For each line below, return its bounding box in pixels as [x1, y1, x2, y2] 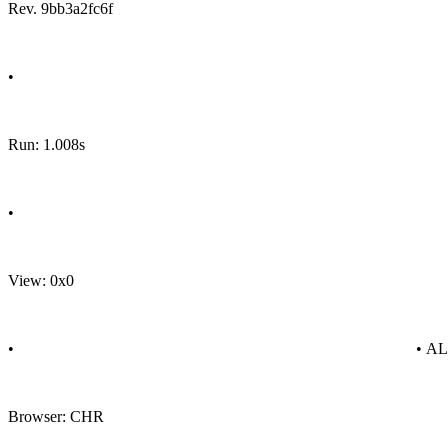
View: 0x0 [8, 272, 74, 289]
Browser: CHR [8, 408, 104, 425]
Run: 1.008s [8, 136, 85, 153]
